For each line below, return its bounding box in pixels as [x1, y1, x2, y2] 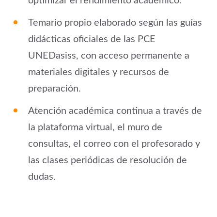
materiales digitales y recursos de [28, 67, 169, 77]
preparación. [28, 84, 81, 94]
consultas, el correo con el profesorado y [28, 139, 200, 149]
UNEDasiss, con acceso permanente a [28, 51, 189, 61]
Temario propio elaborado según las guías [28, 18, 202, 28]
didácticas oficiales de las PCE [28, 34, 155, 45]
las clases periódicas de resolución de [28, 155, 187, 166]
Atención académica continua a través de [28, 106, 202, 116]
